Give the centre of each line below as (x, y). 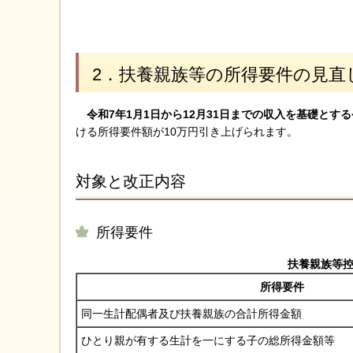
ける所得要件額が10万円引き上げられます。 (187, 132)
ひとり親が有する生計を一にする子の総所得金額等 (208, 340)
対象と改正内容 (131, 182)
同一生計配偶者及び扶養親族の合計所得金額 (191, 313)
